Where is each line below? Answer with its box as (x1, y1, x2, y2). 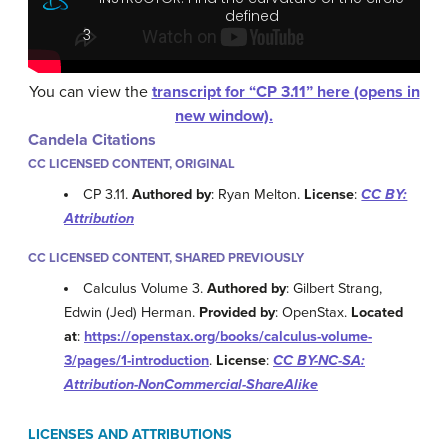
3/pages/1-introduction (64, 352, 209, 370)
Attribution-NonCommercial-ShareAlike (64, 376, 318, 394)
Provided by (199, 304, 275, 322)
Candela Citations (28, 130, 156, 151)
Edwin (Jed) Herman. (64, 304, 199, 322)
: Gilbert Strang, (286, 280, 383, 298)
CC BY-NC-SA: (273, 352, 365, 370)
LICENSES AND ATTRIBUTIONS (28, 426, 232, 444)
